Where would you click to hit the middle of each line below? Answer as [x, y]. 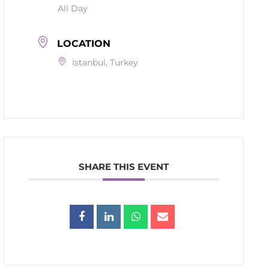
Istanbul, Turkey [105, 62]
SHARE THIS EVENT [124, 166]
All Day [73, 8]
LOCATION [84, 43]
